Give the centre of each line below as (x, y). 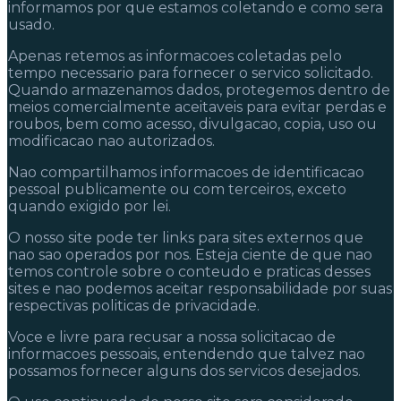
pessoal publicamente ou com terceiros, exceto (177, 189)
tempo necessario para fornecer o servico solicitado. (191, 73)
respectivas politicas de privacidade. (134, 305)
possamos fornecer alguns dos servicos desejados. (184, 371)
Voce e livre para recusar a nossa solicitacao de (172, 337)
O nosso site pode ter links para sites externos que (186, 237)
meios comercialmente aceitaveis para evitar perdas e (197, 107)
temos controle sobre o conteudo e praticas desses (189, 271)
